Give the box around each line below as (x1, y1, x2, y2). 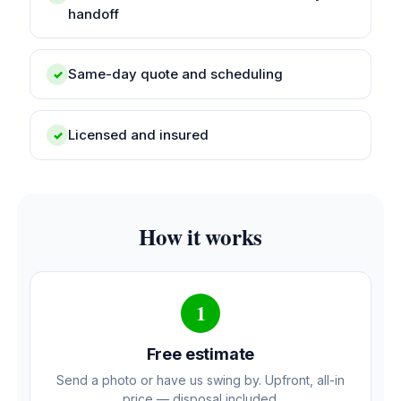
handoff (68, 4, 119, 22)
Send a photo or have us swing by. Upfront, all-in (56, 371, 345, 388)
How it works (139, 219, 262, 253)
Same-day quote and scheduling (68, 64, 283, 82)
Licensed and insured (68, 125, 209, 143)
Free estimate (146, 344, 255, 363)
